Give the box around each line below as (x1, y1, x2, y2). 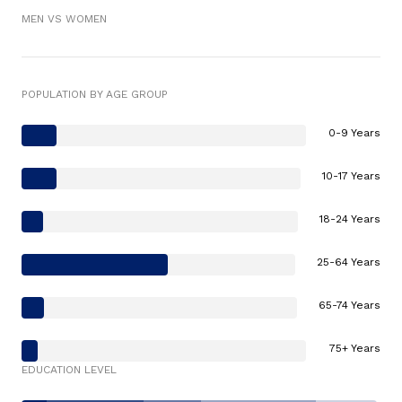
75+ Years (329, 342, 380, 355)
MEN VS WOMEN (22, 13, 107, 26)
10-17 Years (322, 170, 380, 183)
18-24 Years (319, 213, 380, 226)
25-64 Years (317, 256, 380, 269)
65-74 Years (319, 299, 380, 312)
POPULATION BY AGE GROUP (22, 88, 168, 101)
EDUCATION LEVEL (22, 363, 117, 377)
